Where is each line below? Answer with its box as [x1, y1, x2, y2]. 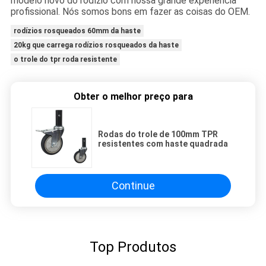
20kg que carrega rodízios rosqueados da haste [13, 40, 179, 49]
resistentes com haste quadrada [98, 138, 228, 148]
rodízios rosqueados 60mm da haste [13, 26, 141, 35]
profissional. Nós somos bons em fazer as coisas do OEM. [10, 5, 250, 17]
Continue [111, 179, 155, 192]
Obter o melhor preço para [73, 90, 193, 102]
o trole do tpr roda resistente [13, 55, 117, 64]
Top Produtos [90, 238, 176, 255]
